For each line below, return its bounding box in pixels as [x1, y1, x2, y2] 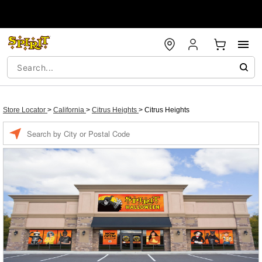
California [53, 106, 86, 114]
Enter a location [26, 123, 76, 132]
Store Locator [3, 106, 47, 114]
